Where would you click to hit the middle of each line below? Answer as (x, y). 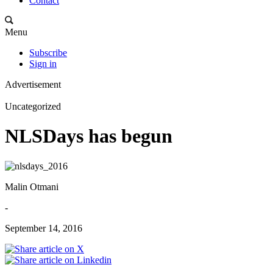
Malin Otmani (32, 186)
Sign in (43, 64)
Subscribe (48, 53)
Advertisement (33, 84)
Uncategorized (33, 106)
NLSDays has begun (89, 136)
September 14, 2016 (44, 228)
